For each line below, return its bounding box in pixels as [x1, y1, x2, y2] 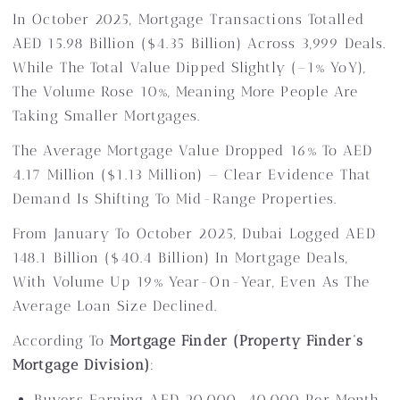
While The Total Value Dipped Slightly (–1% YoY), [12, 59, 366, 76]
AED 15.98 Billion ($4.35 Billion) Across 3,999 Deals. [12, 35, 387, 52]
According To [12, 332, 111, 349]
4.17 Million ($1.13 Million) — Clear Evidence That [12, 166, 372, 183]
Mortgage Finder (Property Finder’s [110, 332, 363, 349]
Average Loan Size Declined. [12, 297, 217, 314]
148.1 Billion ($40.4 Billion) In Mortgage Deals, [12, 249, 348, 266]
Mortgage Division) [12, 356, 150, 373]
